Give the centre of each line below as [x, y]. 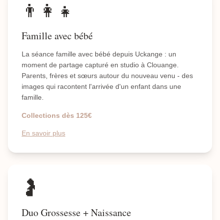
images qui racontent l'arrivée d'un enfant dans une [101, 86]
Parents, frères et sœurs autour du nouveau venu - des [107, 76]
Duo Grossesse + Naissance [76, 212]
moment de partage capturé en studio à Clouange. [100, 65]
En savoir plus [43, 133]
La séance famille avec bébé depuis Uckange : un [99, 54]
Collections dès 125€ [57, 115]
